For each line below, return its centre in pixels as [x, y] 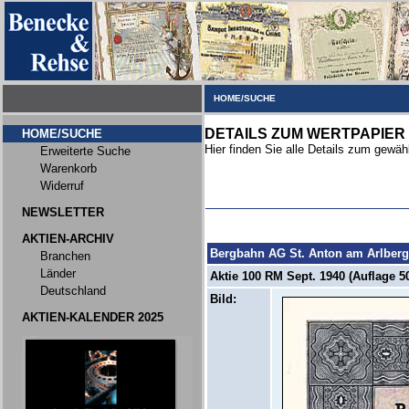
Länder [58, 273]
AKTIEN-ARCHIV [68, 239]
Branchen [65, 256]
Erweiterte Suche [85, 151]
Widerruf [62, 186]
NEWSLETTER [63, 212]
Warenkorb [68, 168]
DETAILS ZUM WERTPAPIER [305, 134]
